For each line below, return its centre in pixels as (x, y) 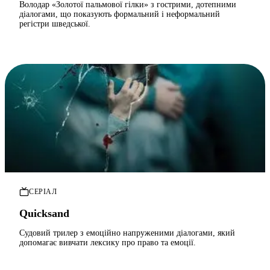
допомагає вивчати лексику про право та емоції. (108, 243)
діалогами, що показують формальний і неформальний (120, 14)
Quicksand (44, 214)
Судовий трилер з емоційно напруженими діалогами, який (127, 233)
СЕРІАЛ (43, 191)
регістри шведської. (55, 24)
